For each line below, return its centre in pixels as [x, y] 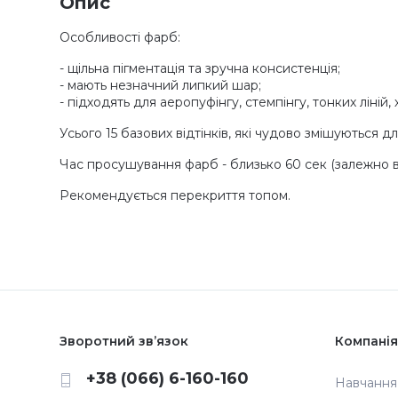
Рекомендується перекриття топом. [175, 196]
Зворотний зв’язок [124, 342]
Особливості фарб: [120, 38]
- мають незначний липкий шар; [160, 86]
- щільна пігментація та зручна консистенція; [200, 69]
